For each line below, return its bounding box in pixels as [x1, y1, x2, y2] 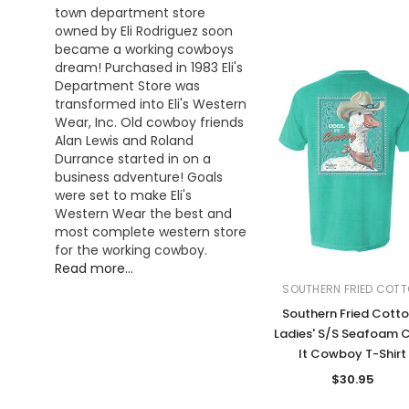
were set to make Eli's [55, 186, 192, 205]
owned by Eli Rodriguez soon [55, 22, 233, 41]
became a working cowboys [55, 40, 234, 59]
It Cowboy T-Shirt [299, 344, 407, 362]
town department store [55, 4, 205, 23]
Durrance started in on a [55, 150, 211, 169]
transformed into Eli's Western [55, 95, 246, 114]
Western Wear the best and [55, 204, 232, 224]
